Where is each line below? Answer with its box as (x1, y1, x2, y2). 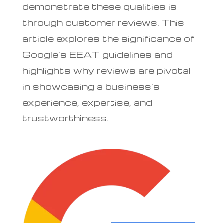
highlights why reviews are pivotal (22, 64, 191, 76)
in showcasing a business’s (22, 80, 160, 92)
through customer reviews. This (22, 16, 184, 28)
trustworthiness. (22, 112, 109, 124)
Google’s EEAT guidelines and (22, 48, 173, 60)
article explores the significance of (22, 32, 194, 44)
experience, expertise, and (22, 96, 152, 108)
